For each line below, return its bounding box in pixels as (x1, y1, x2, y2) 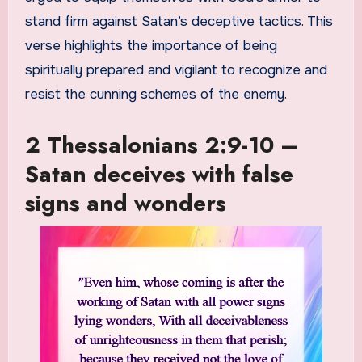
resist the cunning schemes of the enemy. (24, 86, 287, 103)
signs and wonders (24, 187, 226, 221)
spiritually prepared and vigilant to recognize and (24, 61, 327, 79)
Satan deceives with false (24, 158, 293, 192)
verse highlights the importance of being (24, 37, 277, 55)
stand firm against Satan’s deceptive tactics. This (24, 13, 333, 31)
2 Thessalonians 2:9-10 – (24, 128, 298, 162)
